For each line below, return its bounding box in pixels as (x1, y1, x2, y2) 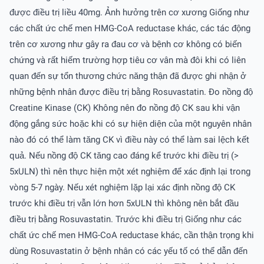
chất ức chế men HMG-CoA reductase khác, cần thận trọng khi (9, 229, 254, 240)
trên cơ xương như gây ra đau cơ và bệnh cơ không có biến (9, 38, 242, 49)
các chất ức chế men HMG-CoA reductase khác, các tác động (9, 22, 250, 34)
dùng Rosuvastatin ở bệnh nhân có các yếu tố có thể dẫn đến (9, 245, 247, 256)
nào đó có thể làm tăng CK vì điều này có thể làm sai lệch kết (9, 134, 249, 145)
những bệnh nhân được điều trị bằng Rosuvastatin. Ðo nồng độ (9, 86, 253, 97)
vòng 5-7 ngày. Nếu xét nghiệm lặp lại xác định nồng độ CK (9, 181, 235, 193)
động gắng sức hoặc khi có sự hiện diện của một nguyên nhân (9, 118, 252, 129)
